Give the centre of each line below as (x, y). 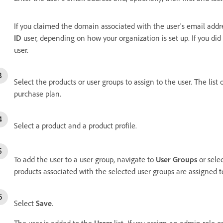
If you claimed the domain (57, 26)
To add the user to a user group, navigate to (85, 160)
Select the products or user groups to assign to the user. (104, 82)
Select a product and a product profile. (75, 126)
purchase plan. (38, 94)
